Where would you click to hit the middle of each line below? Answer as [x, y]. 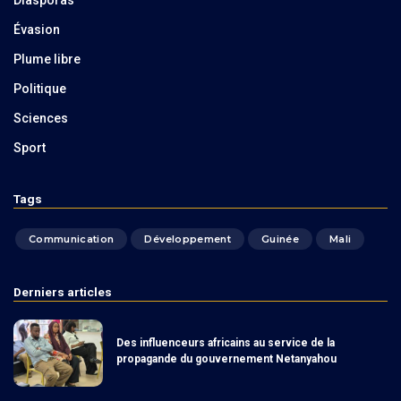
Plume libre [47, 59]
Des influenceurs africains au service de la [226, 342]
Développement [188, 239]
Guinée [280, 239]
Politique [40, 88]
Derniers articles [63, 291]
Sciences [41, 118]
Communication [72, 239]
